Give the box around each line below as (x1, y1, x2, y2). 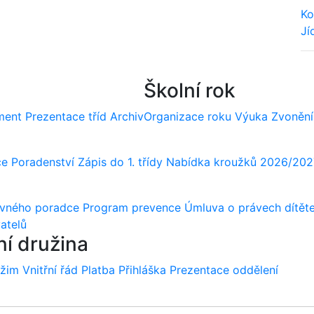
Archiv (110, 109, 144, 123)
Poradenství (11, 155, 74, 169)
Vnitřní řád (22, 263, 78, 277)
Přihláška (118, 263, 166, 277)
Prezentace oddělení (170, 263, 278, 277)
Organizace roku (144, 109, 231, 123)
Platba (81, 263, 115, 277)
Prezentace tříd (25, 109, 107, 123)
